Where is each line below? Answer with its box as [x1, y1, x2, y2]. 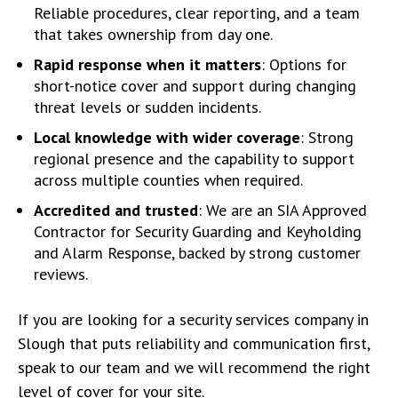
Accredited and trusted [34, 199, 198, 220]
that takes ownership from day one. [34, 23, 273, 44]
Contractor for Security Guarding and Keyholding [34, 220, 362, 242]
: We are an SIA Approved [198, 199, 367, 220]
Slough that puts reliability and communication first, [18, 332, 370, 354]
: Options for [261, 53, 346, 75]
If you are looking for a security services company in [18, 308, 369, 330]
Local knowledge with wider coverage [34, 126, 300, 147]
